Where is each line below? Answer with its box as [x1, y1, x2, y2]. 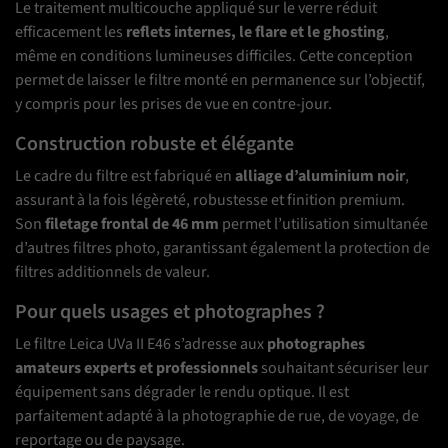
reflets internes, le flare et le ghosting [126, 21, 385, 44]
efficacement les [15, 21, 126, 44]
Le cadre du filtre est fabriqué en [15, 165, 235, 188]
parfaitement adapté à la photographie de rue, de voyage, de [15, 405, 419, 428]
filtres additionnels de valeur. [15, 261, 210, 284]
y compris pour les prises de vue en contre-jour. [15, 93, 332, 116]
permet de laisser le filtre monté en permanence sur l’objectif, [15, 69, 425, 92]
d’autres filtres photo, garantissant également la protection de [15, 237, 430, 260]
